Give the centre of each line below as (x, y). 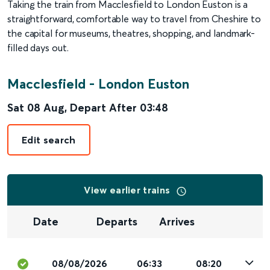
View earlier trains (128, 190)
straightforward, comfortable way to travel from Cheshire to (134, 19)
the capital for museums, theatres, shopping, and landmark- (131, 33)
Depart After (103, 108)
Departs (117, 222)
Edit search (49, 140)
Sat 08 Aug (36, 108)
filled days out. (38, 48)
